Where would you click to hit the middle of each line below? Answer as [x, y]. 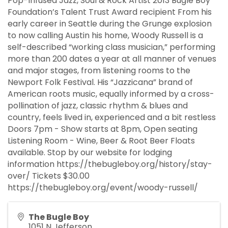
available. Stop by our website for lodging [90, 153]
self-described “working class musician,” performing [111, 47]
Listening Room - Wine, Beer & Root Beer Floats [101, 141]
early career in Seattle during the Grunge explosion [110, 24]
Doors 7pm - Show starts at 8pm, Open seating [103, 129]
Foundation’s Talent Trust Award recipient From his [110, 12]
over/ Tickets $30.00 [49, 176]
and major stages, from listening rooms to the [99, 71]
